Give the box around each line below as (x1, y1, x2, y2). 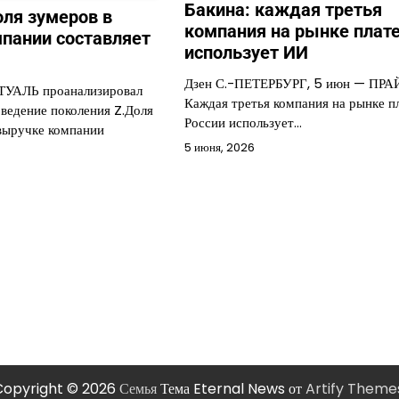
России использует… (183, 113, 302, 133)
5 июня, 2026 (183, 140, 255, 156)
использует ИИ (183, 42, 308, 64)
